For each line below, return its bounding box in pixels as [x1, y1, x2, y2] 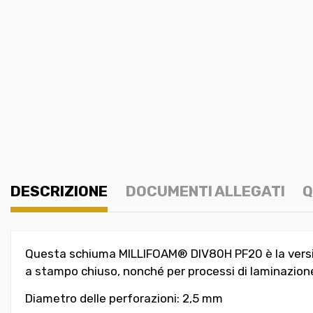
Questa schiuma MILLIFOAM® [25, 246, 191, 261]
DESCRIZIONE [10, 182, 108, 200]
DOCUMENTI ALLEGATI [125, 182, 285, 200]
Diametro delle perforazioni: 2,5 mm [25, 291, 223, 305]
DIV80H [191, 246, 232, 261]
